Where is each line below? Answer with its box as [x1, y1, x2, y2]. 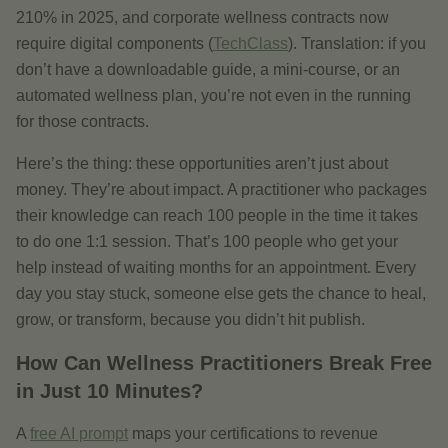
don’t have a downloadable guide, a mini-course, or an [16, 61, 400, 78]
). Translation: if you [288, 35, 426, 52]
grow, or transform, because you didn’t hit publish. [16, 311, 365, 328]
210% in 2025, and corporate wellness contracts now [16, 9, 389, 26]
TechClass [213, 35, 288, 52]
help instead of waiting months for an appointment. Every [16, 259, 416, 276]
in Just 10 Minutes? [16, 380, 203, 402]
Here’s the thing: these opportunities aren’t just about [16, 155, 388, 172]
